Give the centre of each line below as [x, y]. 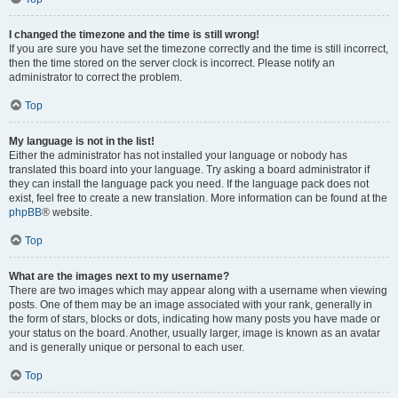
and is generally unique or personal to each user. [127, 347]
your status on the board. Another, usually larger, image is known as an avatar [195, 333]
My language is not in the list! [82, 141]
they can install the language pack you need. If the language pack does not [189, 184]
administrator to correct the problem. [96, 77]
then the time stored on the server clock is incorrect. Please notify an [172, 63]
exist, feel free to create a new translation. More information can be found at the [198, 198]
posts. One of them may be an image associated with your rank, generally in [191, 305]
